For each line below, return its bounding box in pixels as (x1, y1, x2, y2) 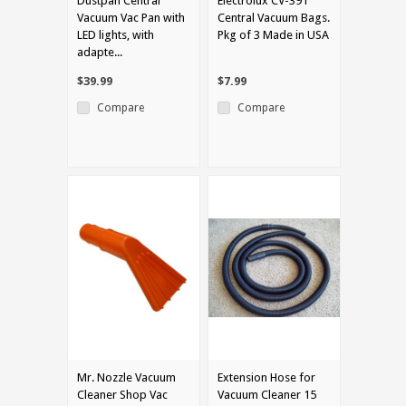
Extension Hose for (217, 370, 315, 384)
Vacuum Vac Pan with (77, 10, 185, 24)
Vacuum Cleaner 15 (217, 387, 316, 401)
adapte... (77, 44, 122, 59)
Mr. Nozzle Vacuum (77, 370, 176, 384)
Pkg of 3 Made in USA (217, 27, 329, 42)
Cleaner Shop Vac (77, 387, 168, 401)
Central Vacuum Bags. (217, 10, 330, 24)
